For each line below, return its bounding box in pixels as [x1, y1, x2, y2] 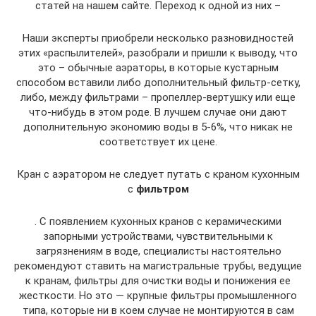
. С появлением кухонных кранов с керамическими [35, 214, 281, 228]
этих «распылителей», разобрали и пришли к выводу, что [18, 46, 298, 59]
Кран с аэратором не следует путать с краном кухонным [16, 167, 300, 181]
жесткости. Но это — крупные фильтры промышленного [19, 288, 297, 302]
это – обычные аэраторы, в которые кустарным [37, 61, 279, 74]
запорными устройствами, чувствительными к [43, 229, 273, 243]
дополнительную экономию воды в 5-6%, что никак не [23, 120, 293, 133]
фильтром [135, 182, 189, 195]
